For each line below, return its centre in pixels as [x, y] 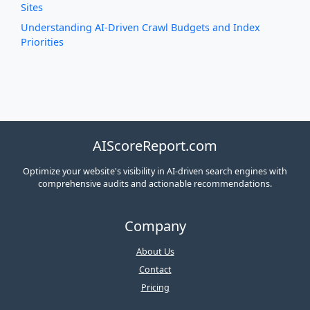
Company [155, 226]
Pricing [155, 288]
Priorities [42, 42]
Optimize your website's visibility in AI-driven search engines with [155, 172]
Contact [155, 270]
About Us [155, 252]
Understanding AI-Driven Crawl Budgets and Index [140, 28]
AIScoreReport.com [155, 146]
